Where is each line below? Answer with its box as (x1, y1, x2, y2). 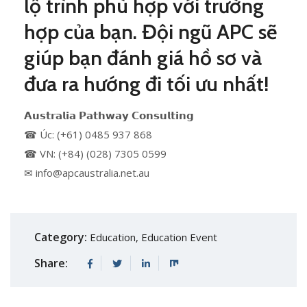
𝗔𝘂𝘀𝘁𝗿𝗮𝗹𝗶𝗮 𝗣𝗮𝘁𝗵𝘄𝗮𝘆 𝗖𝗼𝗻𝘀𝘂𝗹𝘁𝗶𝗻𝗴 (24, 108, 194, 122)
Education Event (141, 230, 217, 244)
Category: (34, 229, 87, 245)
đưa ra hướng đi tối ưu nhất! (24, 71, 269, 97)
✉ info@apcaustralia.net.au (24, 166, 149, 180)
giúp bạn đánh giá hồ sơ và (24, 45, 262, 71)
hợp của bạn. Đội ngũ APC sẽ (24, 19, 277, 45)
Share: (34, 255, 68, 271)
